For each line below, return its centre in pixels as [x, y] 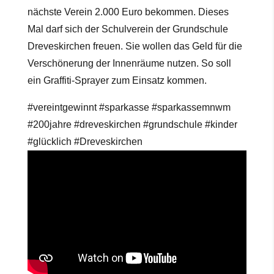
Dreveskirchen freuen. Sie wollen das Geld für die [135, 46]
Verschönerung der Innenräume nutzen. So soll [129, 64]
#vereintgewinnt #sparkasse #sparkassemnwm [129, 108]
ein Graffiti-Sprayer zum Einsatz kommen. [117, 81]
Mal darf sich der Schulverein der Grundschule [128, 29]
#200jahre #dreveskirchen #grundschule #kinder [132, 125]
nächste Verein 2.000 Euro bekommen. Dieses [128, 12]
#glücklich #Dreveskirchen [85, 142]
